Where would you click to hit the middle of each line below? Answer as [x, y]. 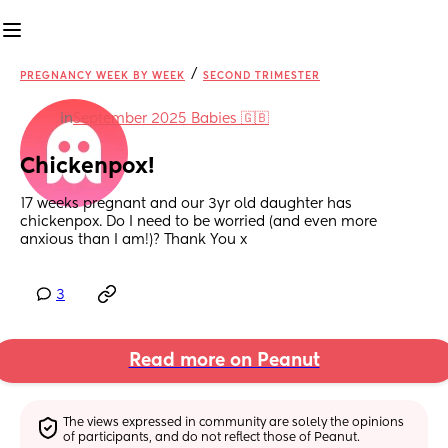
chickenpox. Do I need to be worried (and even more [198, 222]
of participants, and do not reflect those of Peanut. [212, 437]
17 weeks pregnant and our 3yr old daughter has [186, 204]
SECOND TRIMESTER [261, 76]
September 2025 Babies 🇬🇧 [171, 119]
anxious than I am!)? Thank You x [133, 240]
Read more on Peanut [224, 361]
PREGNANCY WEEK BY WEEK [102, 76]
